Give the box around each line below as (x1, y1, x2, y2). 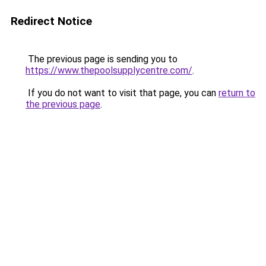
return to (218, 87, 255, 99)
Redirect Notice (11, 14, 92, 28)
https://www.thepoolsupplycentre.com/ (26, 65, 192, 76)
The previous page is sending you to (26, 53, 178, 65)
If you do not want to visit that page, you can (26, 87, 218, 99)
